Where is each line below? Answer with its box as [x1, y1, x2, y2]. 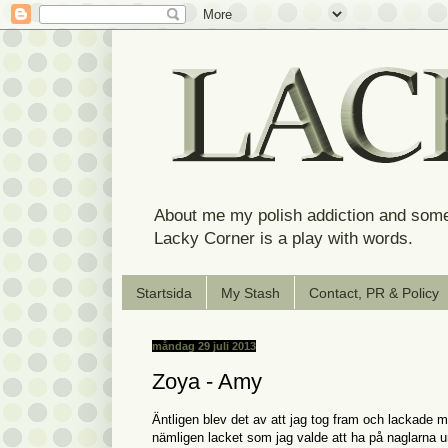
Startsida [136, 284, 192, 301]
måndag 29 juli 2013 [152, 340, 256, 353]
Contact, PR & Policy [309, 284, 439, 301]
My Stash [221, 284, 280, 301]
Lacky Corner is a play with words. [154, 229, 413, 249]
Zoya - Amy [152, 368, 262, 394]
